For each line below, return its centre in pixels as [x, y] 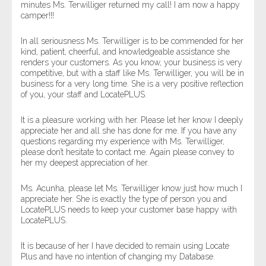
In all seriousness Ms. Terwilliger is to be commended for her [132, 41]
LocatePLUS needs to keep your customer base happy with [129, 210]
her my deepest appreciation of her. [85, 163]
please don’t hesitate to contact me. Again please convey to [127, 152]
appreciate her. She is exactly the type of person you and [124, 199]
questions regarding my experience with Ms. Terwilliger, [123, 141]
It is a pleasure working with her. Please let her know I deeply [132, 120]
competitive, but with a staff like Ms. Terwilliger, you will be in [132, 73]
